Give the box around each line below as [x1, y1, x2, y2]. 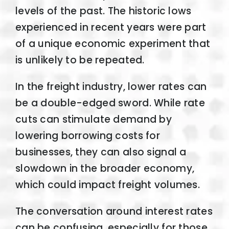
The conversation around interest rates [15, 204, 213, 219]
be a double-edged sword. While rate [15, 96, 205, 110]
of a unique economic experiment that [15, 37, 211, 51]
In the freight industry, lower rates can [15, 80, 207, 94]
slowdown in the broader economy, [15, 162, 195, 176]
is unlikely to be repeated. [15, 53, 145, 67]
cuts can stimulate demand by [15, 112, 172, 127]
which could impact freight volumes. [15, 178, 200, 192]
